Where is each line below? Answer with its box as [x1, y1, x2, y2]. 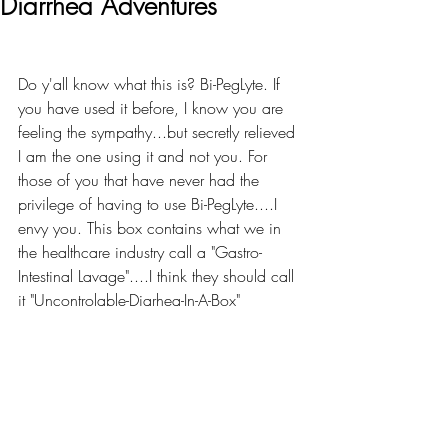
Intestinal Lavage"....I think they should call [18, 265, 299, 287]
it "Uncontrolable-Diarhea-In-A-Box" [18, 289, 240, 311]
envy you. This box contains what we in [18, 217, 286, 239]
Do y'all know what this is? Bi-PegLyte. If [18, 73, 285, 95]
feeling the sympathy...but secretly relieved [18, 121, 300, 143]
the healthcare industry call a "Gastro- [18, 241, 262, 263]
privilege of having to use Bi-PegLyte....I [18, 193, 282, 215]
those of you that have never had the [18, 169, 264, 191]
